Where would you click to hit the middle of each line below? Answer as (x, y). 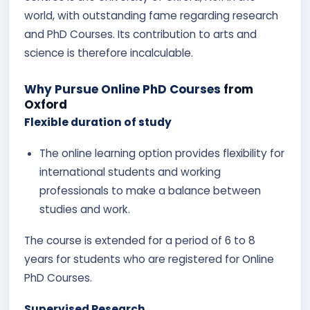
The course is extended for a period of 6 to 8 (140, 240)
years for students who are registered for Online (149, 259)
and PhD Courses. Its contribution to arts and (140, 34)
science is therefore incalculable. (110, 53)
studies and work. (85, 209)
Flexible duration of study (98, 122)
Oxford (46, 104)
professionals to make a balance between (150, 191)
